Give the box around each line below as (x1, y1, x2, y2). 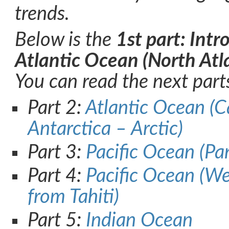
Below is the (15, 31, 116, 50)
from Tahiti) (28, 188, 119, 207)
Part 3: (28, 143, 86, 162)
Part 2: (28, 99, 85, 118)
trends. (15, 5, 70, 24)
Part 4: (28, 167, 86, 186)
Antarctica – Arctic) (28, 120, 183, 139)
